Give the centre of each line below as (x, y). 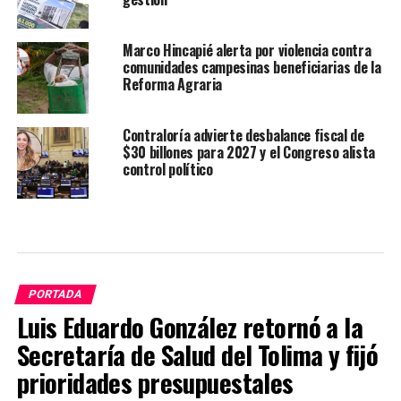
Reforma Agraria (172, 85)
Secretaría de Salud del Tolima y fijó (197, 355)
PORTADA (55, 294)
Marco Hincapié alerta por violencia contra (247, 51)
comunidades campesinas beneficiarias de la (252, 68)
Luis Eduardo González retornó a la (190, 327)
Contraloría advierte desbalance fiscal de (243, 136)
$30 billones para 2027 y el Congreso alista (249, 153)
